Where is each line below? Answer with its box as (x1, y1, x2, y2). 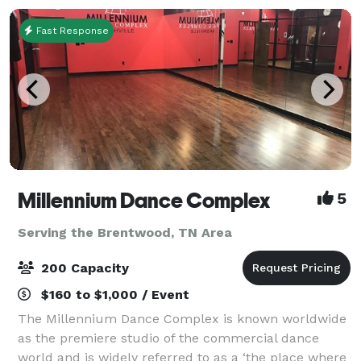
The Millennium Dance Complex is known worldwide (18, 310, 346, 326)
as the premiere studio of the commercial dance (18, 330, 319, 346)
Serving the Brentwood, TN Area (18, 224, 232, 240)
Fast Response (33, 24, 109, 36)
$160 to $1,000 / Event (37, 286, 189, 302)
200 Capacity (37, 259, 129, 276)
